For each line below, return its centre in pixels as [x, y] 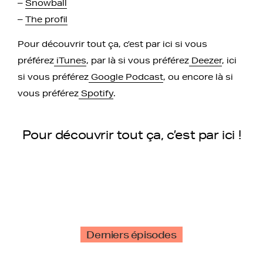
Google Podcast [126, 77]
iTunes [70, 60]
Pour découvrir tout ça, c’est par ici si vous [112, 44]
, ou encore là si [198, 77]
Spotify [96, 93]
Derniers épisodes [131, 234]
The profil [46, 19]
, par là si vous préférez [138, 60]
